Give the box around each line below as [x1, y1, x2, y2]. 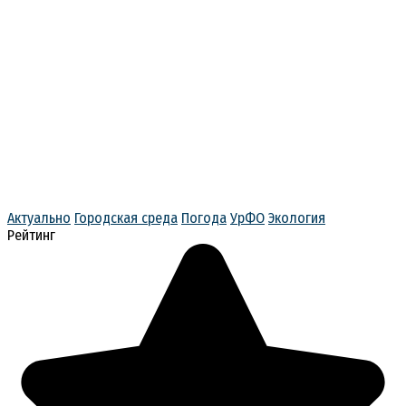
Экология [268, 209, 325, 227]
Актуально [7, 209, 71, 227]
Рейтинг [7, 227, 55, 245]
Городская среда [74, 209, 178, 227]
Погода [181, 209, 227, 227]
